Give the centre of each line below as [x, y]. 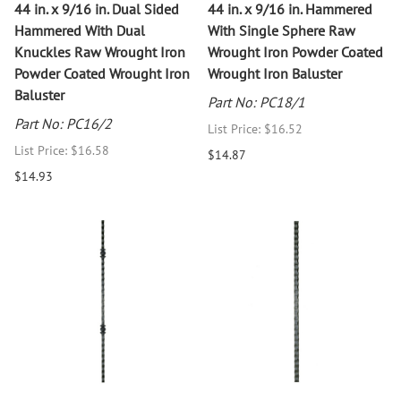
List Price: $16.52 [255, 128]
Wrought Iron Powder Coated [295, 51]
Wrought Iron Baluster [275, 73]
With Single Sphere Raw [282, 30]
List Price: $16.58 [62, 150]
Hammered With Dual [80, 30]
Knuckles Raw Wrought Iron [100, 51]
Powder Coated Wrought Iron [102, 73]
